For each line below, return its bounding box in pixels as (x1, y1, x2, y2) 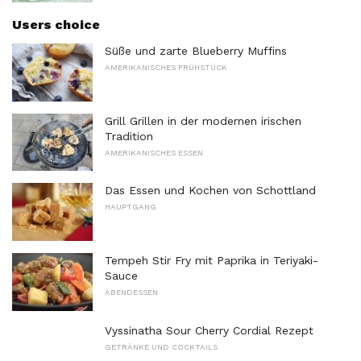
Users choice (12, 17, 100, 33)
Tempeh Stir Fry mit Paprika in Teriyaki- (105, 254, 318, 267)
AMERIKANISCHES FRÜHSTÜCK (105, 63, 227, 73)
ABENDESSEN (105, 288, 158, 297)
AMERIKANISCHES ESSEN (105, 147, 203, 157)
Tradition (105, 129, 153, 143)
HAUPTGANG (105, 202, 156, 212)
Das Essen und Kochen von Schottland (105, 184, 316, 197)
